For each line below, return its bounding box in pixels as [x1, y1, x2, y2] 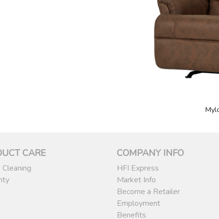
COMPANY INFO [117, 147, 184, 159]
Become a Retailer [117, 186, 180, 197]
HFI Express [117, 163, 159, 174]
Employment [117, 198, 160, 209]
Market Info [117, 175, 156, 186]
